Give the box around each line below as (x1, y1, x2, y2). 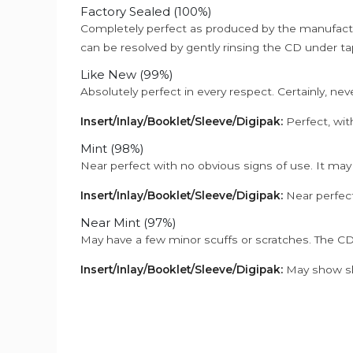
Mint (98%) (80, 140, 144, 156)
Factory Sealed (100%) (80, 3, 212, 19)
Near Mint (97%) (80, 214, 176, 230)
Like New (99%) (80, 66, 173, 82)
